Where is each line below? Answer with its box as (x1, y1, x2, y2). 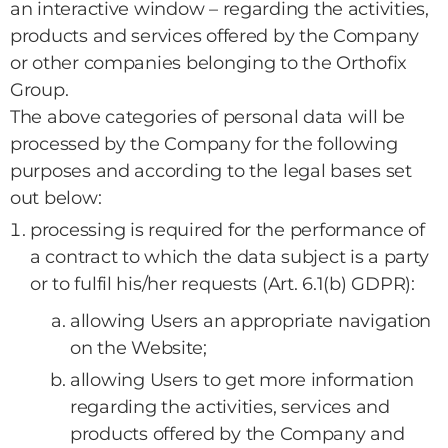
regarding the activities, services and (70, 396, 390, 418)
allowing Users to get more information (70, 369, 414, 391)
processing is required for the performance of (30, 219, 425, 241)
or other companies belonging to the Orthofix (10, 52, 408, 74)
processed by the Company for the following (10, 133, 398, 155)
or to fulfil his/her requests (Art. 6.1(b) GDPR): (30, 273, 415, 295)
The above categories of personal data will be (10, 106, 405, 128)
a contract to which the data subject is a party (30, 246, 429, 268)
